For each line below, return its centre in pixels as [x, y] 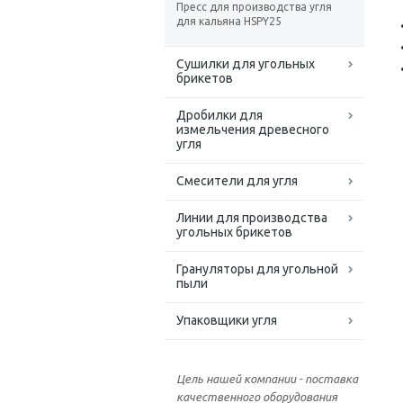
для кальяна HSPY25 [229, 22]
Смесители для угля [237, 181]
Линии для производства [252, 218]
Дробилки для [219, 116]
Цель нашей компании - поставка [267, 379]
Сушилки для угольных [246, 64]
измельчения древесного [253, 130]
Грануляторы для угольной [257, 269]
